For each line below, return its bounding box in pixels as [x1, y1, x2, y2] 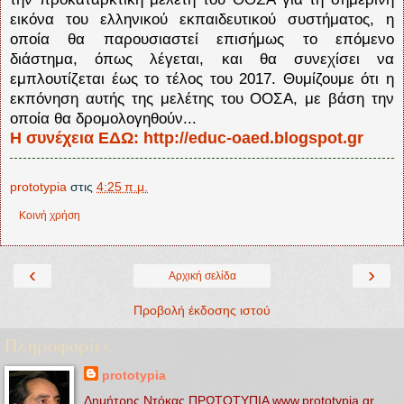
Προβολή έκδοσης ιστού [133, 303, 271, 318]
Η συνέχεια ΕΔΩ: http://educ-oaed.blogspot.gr [10, 129, 363, 148]
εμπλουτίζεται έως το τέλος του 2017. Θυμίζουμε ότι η [10, 69, 394, 88]
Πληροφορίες [5, 333, 112, 358]
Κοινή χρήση [19, 209, 80, 223]
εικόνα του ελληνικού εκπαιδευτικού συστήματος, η [10, 10, 394, 29]
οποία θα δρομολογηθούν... [10, 109, 197, 128]
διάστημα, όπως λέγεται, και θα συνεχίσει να [10, 50, 394, 69]
